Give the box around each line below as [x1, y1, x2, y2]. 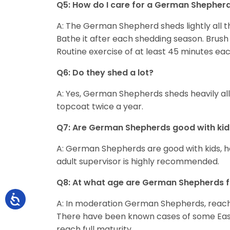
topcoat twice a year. [56, 101, 143, 113]
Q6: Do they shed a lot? [56, 67, 154, 79]
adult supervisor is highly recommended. [56, 156, 221, 168]
